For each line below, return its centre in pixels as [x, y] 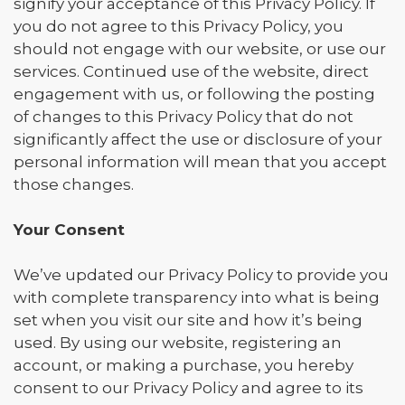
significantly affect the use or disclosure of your [198, 139]
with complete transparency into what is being [197, 297]
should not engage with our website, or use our [200, 49]
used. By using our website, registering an [178, 343]
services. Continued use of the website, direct [191, 71]
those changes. [74, 184]
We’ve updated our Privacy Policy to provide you [201, 275]
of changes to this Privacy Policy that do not [184, 117]
